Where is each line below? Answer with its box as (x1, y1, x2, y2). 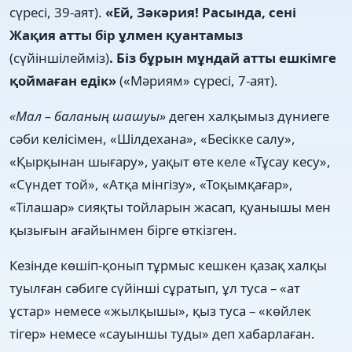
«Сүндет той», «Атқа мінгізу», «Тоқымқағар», (9, 174, 293, 193)
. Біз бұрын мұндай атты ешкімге (109, 48, 336, 67)
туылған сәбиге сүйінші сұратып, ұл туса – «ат (9, 278, 300, 297)
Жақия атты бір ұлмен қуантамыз (9, 25, 243, 44)
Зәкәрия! (137, 2, 199, 21)
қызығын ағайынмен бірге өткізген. (9, 220, 237, 239)
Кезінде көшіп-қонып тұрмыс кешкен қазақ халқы (9, 255, 327, 274)
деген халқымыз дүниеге (169, 106, 329, 125)
